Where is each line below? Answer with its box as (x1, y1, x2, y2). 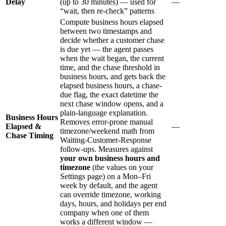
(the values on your (90, 162, 153, 172)
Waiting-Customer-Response (60, 135, 151, 144)
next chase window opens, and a (60, 99, 163, 108)
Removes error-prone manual (60, 117, 153, 126)
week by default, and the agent (60, 181, 157, 190)
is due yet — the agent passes (60, 44, 153, 53)
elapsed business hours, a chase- (60, 81, 162, 90)
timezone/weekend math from (60, 126, 154, 135)
